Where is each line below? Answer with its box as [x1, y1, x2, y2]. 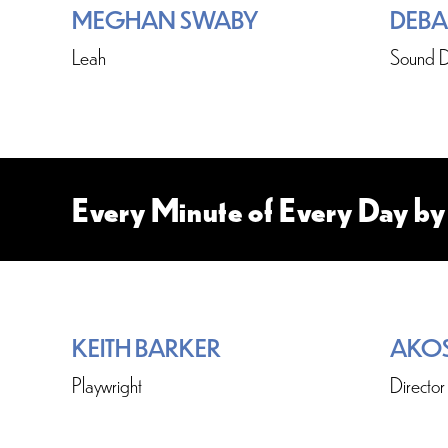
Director [390, 370, 445, 399]
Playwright [72, 370, 142, 399]
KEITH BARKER [72, 329, 221, 364]
